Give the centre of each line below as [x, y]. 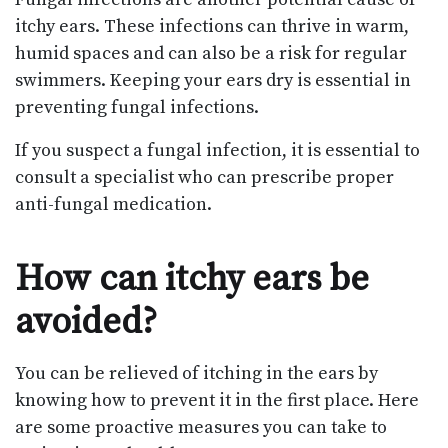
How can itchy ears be [192, 279]
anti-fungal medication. [113, 204]
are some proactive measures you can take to [201, 427]
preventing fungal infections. [137, 107]
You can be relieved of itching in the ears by [196, 373]
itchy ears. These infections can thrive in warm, [212, 26]
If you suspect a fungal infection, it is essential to [217, 150]
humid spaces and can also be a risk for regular [211, 53]
